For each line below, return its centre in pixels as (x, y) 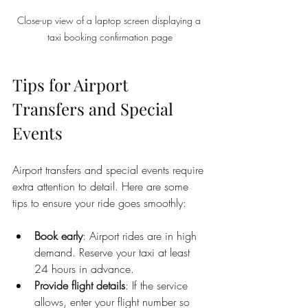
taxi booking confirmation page (110, 36)
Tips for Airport (73, 84)
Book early (58, 235)
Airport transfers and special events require (110, 169)
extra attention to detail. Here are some (102, 186)
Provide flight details (80, 285)
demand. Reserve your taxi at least (114, 252)
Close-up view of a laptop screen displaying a (110, 20)
